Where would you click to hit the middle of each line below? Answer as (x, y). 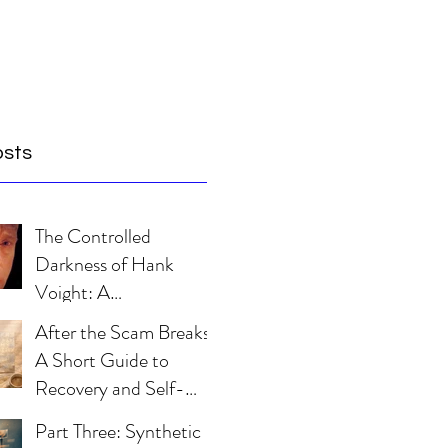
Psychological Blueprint (126, 320)
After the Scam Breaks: (125, 332)
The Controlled (93, 236)
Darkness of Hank (104, 264)
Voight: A (72, 292)
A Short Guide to (102, 360)
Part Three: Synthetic (118, 431)
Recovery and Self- (110, 388)
